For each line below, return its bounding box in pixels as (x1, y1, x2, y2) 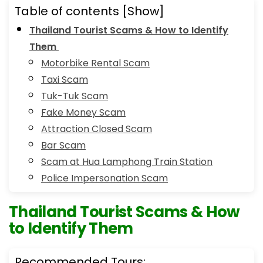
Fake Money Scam (41, 106, 126, 120)
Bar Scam (41, 139, 86, 153)
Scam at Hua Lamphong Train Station (41, 155, 213, 169)
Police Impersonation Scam (41, 171, 168, 186)
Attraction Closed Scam (41, 122, 152, 136)
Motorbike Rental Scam (41, 56, 150, 70)
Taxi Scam (41, 73, 88, 87)
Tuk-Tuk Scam (41, 89, 108, 103)
